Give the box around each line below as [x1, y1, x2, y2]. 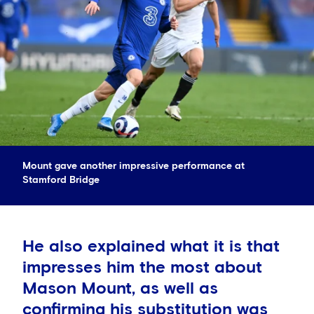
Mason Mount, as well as [22, 280, 218, 298]
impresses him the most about [22, 259, 262, 277]
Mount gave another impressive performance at [22, 161, 245, 172]
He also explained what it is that [22, 238, 280, 256]
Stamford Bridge [22, 175, 100, 186]
